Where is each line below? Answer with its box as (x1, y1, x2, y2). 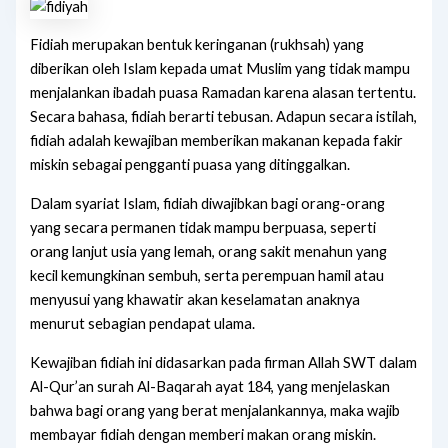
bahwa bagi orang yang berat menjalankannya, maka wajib (30, 401, 401, 419)
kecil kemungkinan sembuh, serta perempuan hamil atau (30, 267, 385, 284)
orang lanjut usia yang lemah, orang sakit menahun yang (30, 243, 388, 260)
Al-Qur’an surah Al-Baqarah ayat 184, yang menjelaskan (30, 377, 391, 395)
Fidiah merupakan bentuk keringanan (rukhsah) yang (30, 36, 365, 54)
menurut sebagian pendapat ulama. (30, 315, 256, 332)
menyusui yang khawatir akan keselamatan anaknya (30, 291, 361, 308)
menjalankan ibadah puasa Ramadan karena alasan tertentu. (30, 84, 417, 102)
